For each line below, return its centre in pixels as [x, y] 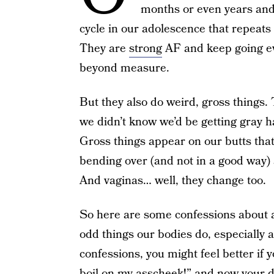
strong [145, 49]
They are [104, 49]
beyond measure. [124, 68]
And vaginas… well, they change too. [172, 181]
